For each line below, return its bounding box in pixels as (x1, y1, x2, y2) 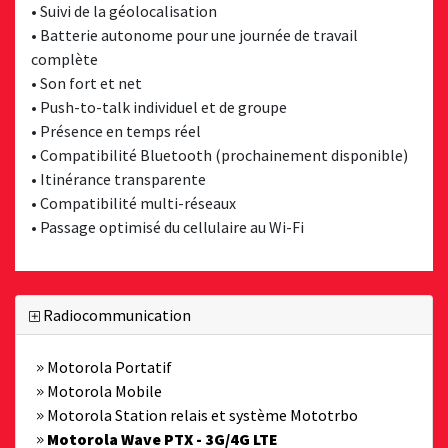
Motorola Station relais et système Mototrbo (44, 405, 358, 425)
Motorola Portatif (44, 357, 172, 377)
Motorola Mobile (44, 381, 162, 401)
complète (31, 49, 98, 69)
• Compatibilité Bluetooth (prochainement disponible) (31, 145, 408, 165)
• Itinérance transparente (31, 169, 206, 189)
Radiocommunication (40, 305, 191, 325)
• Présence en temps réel (31, 121, 201, 141)
